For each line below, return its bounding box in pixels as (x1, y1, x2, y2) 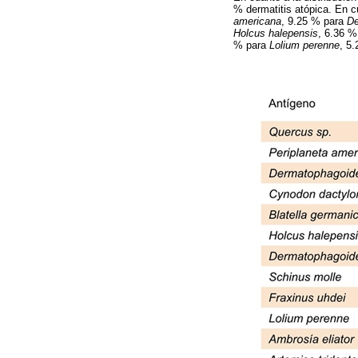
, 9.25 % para (281, 15, 347, 28)
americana (233, 15, 281, 28)
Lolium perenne (269, 39, 340, 52)
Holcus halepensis (233, 27, 318, 40)
